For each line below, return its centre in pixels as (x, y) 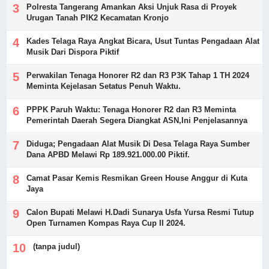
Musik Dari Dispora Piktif (73, 52)
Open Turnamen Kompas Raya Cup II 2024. (106, 223)
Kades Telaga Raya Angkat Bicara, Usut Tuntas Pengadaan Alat (143, 41)
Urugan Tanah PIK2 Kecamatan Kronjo (98, 17)
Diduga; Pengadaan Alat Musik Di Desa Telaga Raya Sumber (138, 144)
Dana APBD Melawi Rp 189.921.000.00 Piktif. (108, 154)
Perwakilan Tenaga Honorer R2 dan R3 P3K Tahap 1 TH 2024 (138, 75)
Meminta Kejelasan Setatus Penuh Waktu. (104, 86)
